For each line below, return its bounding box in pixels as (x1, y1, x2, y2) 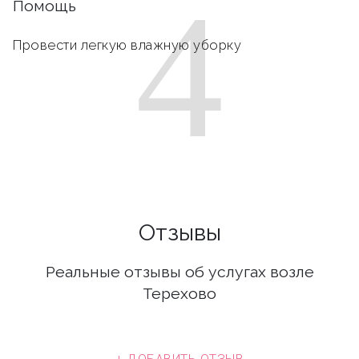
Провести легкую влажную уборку (13, 37, 241, 53)
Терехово (143, 284, 216, 303)
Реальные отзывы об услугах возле (45, 262, 314, 281)
